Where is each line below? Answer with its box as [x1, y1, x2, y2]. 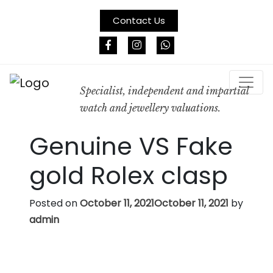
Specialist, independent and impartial [80, 85, 249, 97]
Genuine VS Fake [29, 129, 233, 163]
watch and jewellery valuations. [80, 102, 221, 114]
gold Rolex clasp [29, 158, 228, 193]
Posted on [29, 196, 80, 210]
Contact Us [112, 14, 165, 27]
